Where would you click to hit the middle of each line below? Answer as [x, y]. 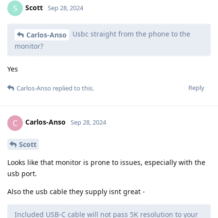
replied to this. [73, 88]
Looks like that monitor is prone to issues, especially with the [106, 163]
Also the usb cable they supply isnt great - [76, 192]
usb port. [22, 174]
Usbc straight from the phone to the [130, 34]
